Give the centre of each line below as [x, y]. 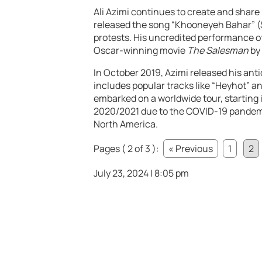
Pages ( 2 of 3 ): [127, 149]
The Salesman [218, 51]
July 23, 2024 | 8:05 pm [141, 173]
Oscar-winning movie [140, 51]
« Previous [191, 149]
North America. [126, 124]
